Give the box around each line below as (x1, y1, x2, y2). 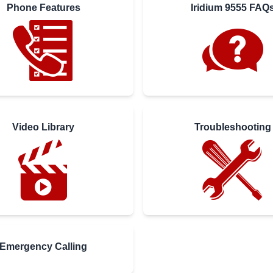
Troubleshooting (194, 121, 271, 132)
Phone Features (6, 2, 80, 13)
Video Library (12, 121, 75, 132)
